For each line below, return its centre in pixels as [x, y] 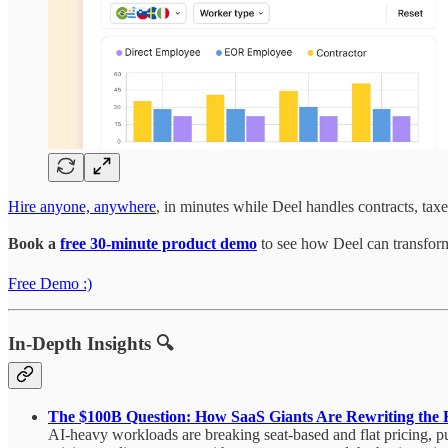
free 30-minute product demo [158, 244]
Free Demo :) [50, 284]
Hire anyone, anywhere [82, 207]
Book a [34, 244]
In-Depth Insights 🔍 [91, 344]
